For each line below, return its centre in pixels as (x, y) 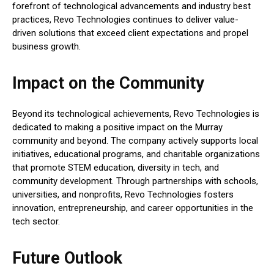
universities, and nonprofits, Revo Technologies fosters (123, 195)
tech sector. (36, 222)
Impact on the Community (108, 83)
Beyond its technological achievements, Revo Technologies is (136, 114)
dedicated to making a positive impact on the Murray (117, 128)
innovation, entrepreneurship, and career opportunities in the (133, 208)
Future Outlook (67, 258)
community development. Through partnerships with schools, (135, 181)
